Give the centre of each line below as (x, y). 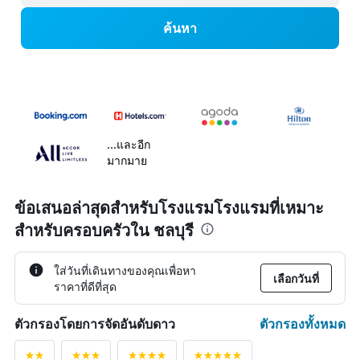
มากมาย (127, 161)
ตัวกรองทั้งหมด (303, 324)
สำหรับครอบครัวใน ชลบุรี (104, 231)
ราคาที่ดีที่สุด (85, 286)
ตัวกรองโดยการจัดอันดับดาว (95, 324)
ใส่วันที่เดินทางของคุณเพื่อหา (125, 270)
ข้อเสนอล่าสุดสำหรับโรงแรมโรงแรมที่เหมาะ (169, 209)
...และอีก (129, 145)
